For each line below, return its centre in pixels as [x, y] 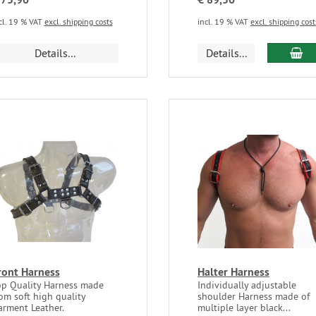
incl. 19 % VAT [224, 21]
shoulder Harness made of [253, 297]
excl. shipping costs [78, 21]
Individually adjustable [247, 285]
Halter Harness [233, 272]
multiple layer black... [244, 308]
